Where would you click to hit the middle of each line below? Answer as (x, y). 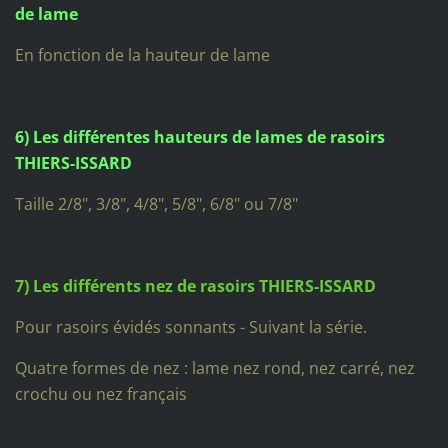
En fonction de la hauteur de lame (142, 55)
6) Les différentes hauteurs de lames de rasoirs (199, 136)
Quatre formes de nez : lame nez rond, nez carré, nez (214, 367)
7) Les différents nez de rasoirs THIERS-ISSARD (195, 285)
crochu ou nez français (100, 393)
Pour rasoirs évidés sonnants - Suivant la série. (190, 326)
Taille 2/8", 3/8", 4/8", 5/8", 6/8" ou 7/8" (156, 203)
